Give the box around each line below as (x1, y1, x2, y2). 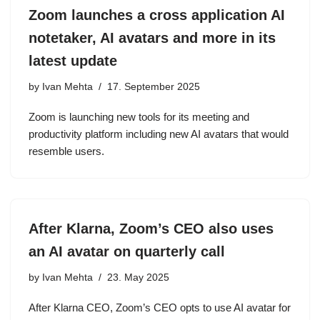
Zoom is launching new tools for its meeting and (29, 111, 249, 123)
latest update (29, 53, 117, 69)
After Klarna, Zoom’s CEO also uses (29, 221, 274, 236)
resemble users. (29, 145, 104, 157)
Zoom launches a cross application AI (29, 7, 285, 23)
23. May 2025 (107, 272, 169, 283)
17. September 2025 (107, 81, 200, 92)
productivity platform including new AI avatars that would (29, 128, 289, 140)
